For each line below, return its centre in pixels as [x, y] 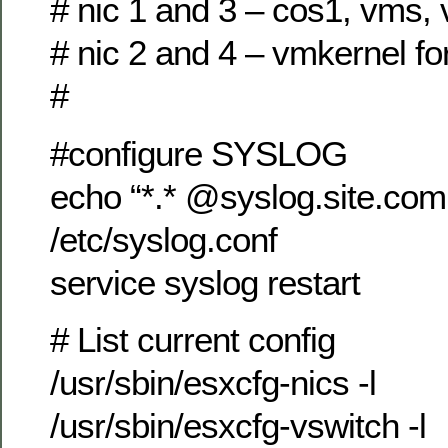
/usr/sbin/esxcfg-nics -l [213, 383]
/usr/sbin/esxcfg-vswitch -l [238, 426]
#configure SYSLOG [198, 153]
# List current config [192, 340]
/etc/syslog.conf [163, 239]
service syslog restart [205, 282]
